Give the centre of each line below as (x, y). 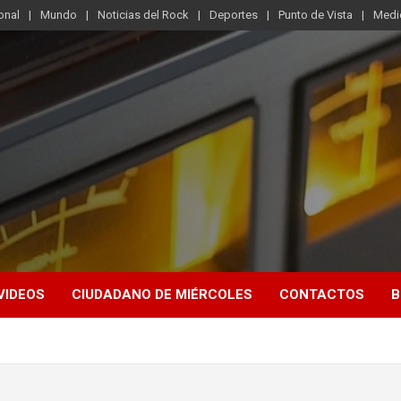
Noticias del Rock (143, 15)
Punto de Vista (316, 15)
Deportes (234, 15)
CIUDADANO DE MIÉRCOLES (162, 294)
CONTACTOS (322, 294)
